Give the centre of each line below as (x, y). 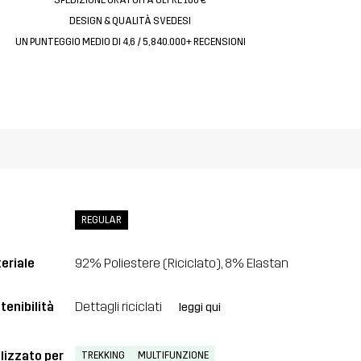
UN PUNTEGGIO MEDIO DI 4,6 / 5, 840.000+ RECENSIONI (130, 42)
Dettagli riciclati (119, 306)
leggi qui (199, 307)
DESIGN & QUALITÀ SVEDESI (131, 21)
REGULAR (101, 220)
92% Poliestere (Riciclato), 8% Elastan (181, 263)
